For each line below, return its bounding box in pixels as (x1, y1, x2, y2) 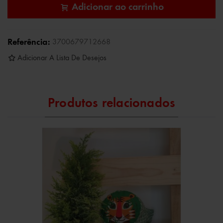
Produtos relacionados (47, 97, 176, 110)
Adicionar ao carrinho (71, 2, 164, 12)
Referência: (7, 37, 50, 47)
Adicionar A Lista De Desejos (17, 54, 107, 62)
